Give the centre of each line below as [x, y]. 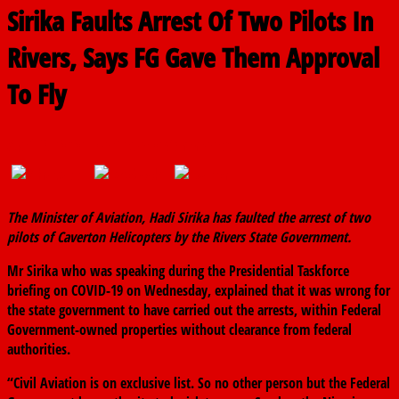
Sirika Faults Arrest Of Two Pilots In [190, 21]
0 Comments [193, 146]
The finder [119, 146]
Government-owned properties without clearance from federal [179, 330]
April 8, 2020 [45, 146]
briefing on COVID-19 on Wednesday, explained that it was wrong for [199, 291]
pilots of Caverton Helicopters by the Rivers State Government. [179, 237]
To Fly [37, 94]
